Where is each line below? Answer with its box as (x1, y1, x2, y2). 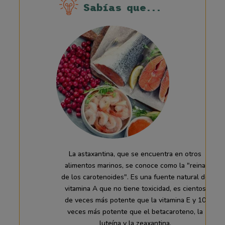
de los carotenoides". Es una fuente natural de (61, 172, 209, 182)
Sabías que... (83, 2, 161, 13)
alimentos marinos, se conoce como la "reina (65, 160, 205, 170)
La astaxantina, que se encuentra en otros (69, 149, 201, 159)
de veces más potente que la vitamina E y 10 (64, 195, 206, 205)
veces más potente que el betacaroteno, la (67, 206, 203, 216)
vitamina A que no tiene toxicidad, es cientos (64, 183, 206, 193)
